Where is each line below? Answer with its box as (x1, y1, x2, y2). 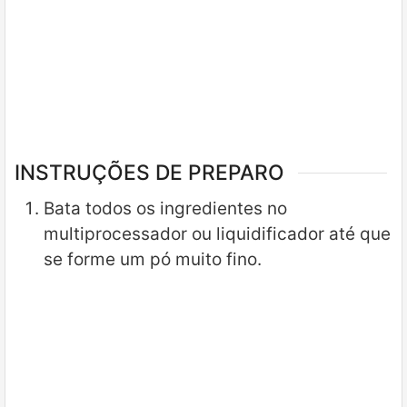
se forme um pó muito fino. (44, 249, 262, 271)
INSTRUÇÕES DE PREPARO (15, 159, 284, 185)
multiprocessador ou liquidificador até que (44, 223, 391, 245)
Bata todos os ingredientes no (44, 198, 287, 220)
